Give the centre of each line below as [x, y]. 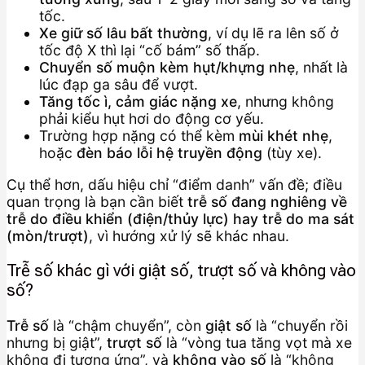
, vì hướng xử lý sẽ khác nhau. [189, 235]
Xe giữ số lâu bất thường [123, 33]
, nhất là [321, 67]
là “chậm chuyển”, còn [127, 325]
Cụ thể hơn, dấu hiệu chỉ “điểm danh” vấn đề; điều [174, 184]
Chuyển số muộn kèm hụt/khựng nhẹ [167, 67]
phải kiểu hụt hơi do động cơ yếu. [152, 119]
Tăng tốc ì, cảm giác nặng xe [138, 101]
